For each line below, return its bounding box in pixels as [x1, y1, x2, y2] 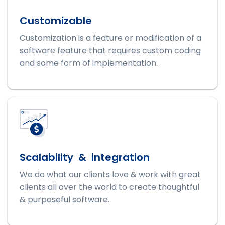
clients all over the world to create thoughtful [20, 181, 199, 193]
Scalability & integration [20, 150, 150, 165]
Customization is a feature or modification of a [20, 32, 201, 44]
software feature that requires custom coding [20, 44, 201, 56]
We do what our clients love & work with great [20, 169, 201, 181]
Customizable [20, 13, 92, 28]
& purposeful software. [20, 194, 109, 206]
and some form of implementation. [20, 57, 158, 69]
